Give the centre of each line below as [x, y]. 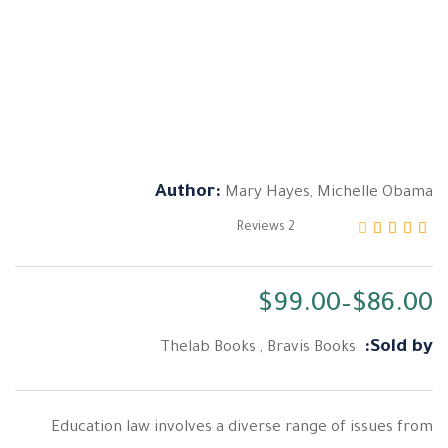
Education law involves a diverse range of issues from [242, 428]
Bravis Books [311, 348]
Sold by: [401, 348]
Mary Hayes [267, 193]
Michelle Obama [375, 193]
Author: [188, 193]
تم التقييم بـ [353, 260]
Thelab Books [208, 348]
